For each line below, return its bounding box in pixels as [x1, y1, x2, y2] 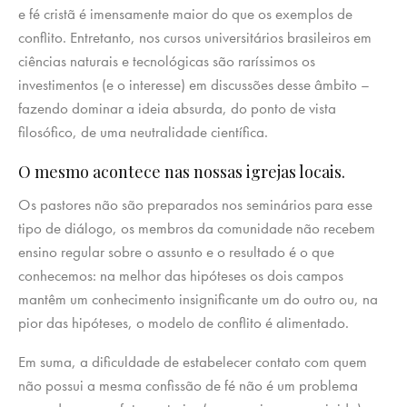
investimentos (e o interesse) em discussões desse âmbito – [18, 74, 370, 94]
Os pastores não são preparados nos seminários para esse [18, 194, 372, 214]
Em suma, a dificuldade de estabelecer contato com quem [18, 351, 367, 372]
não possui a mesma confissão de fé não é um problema [18, 374, 358, 395]
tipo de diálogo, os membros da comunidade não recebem [18, 217, 375, 238]
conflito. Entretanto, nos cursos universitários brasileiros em [18, 26, 372, 47]
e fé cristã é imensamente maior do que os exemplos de [18, 3, 352, 24]
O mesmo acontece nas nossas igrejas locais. [18, 160, 345, 183]
